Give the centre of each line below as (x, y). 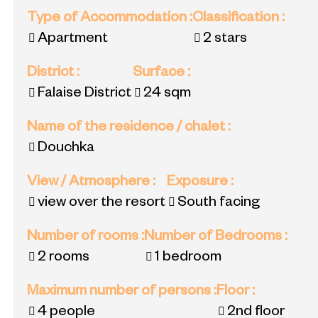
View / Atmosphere (90, 183)
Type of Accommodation (108, 20)
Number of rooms (84, 238)
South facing (219, 204)
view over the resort (102, 204)
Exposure (199, 183)
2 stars (225, 40)
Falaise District (84, 95)
